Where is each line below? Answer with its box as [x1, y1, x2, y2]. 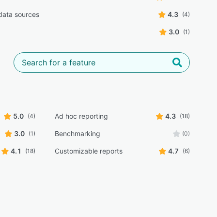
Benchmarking [54, 129, 100, 138]
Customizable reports [54, 147, 123, 155]
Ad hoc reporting [54, 112, 108, 120]
